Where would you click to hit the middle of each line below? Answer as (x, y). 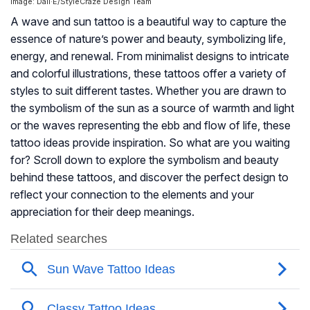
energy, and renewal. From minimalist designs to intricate (150, 56)
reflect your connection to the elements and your (132, 195)
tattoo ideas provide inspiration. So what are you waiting (150, 143)
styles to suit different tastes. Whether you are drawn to (148, 91)
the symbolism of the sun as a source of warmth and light (152, 108)
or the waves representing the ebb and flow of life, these (151, 126)
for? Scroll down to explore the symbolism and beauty (145, 160)
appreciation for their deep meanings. (102, 212)
